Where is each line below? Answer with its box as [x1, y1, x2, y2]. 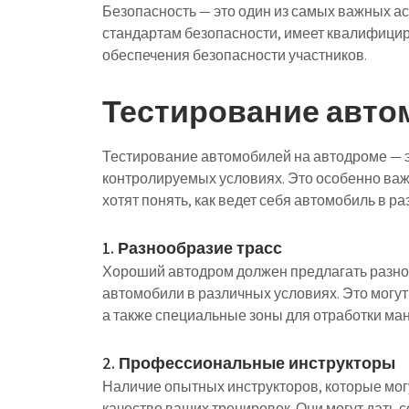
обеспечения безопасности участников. [102, 46, 367, 65]
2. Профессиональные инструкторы [102, 352, 395, 373]
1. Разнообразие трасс [102, 237, 282, 258]
